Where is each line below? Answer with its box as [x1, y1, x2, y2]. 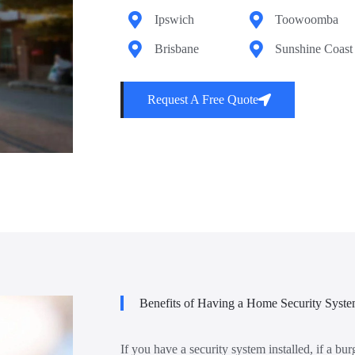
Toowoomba [275, 13, 339, 26]
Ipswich [154, 13, 194, 26]
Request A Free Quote [147, 93, 258, 106]
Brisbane [154, 42, 199, 55]
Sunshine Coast [275, 42, 353, 55]
